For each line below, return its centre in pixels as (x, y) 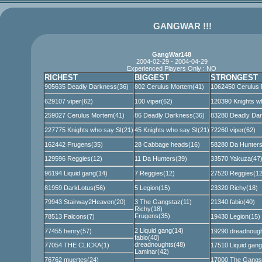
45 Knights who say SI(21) (172, 130)
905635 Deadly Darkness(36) (86, 87)
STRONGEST (234, 77)
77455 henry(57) (68, 231)
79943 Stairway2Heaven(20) (85, 202)
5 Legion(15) (152, 187)
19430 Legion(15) (235, 216)
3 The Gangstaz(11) (163, 202)
